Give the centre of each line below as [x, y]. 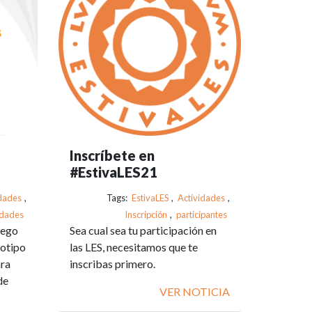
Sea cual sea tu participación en [143, 230]
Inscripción [146, 214]
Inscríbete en [112, 155]
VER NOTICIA [195, 291]
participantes [202, 214]
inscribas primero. [112, 263]
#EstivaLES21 [113, 172]
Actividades [201, 197]
